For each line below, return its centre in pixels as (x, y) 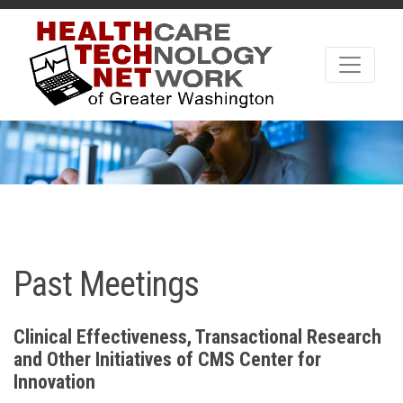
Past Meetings (106, 283)
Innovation (54, 381)
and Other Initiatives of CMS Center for (167, 359)
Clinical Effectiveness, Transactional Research (197, 336)
